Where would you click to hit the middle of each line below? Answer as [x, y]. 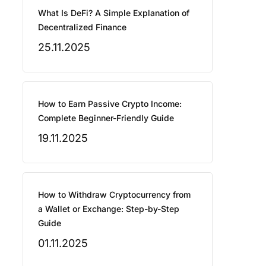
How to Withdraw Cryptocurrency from [114, 194]
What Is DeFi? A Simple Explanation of [113, 12]
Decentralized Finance [82, 27]
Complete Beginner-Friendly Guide [106, 118]
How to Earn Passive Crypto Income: [110, 103]
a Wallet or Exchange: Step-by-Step [108, 208]
